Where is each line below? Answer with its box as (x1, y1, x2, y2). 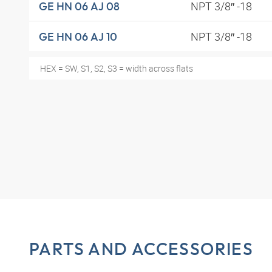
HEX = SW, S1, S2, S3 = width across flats (39, 63, 193, 75)
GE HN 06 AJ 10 (39, 29, 117, 44)
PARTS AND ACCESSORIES (29, 238, 254, 260)
